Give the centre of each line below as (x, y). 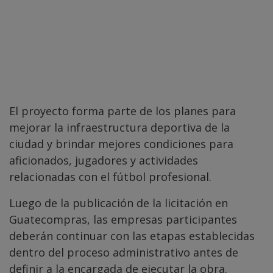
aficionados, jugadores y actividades (104, 160)
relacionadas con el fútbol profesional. (110, 176)
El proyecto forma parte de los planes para (122, 111)
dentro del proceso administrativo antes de (124, 252)
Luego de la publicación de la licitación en (119, 203)
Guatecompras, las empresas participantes (123, 219)
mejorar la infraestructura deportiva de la (119, 127)
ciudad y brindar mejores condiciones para (121, 144)
